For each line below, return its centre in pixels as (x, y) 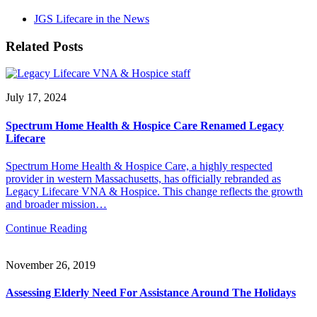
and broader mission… (56, 204)
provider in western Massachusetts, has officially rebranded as (143, 178)
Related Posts (44, 46)
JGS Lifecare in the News (92, 19)
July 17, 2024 (36, 98)
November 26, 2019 (51, 265)
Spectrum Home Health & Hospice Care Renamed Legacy (145, 125)
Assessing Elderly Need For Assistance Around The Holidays (151, 293)
